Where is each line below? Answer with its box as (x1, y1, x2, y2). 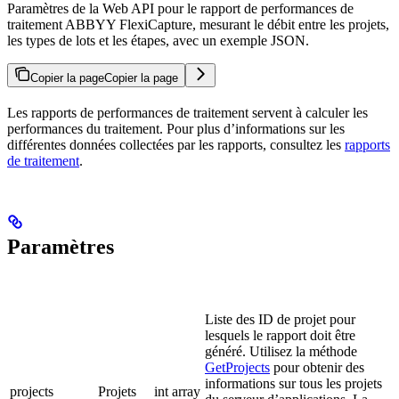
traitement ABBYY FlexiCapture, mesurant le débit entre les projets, (7, 17, 389, 33)
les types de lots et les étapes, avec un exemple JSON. (7, 33, 309, 49)
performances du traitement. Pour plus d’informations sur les (7, 121, 345, 137)
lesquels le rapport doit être (205, 328, 355, 344)
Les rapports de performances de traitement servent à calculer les (7, 105, 368, 121)
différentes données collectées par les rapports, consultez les (7, 137, 345, 153)
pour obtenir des (270, 360, 364, 376)
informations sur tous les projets (205, 376, 382, 392)
